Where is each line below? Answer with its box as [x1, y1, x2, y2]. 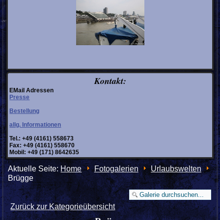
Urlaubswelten [151, 165, 202, 173]
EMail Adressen [9, 87, 54, 94]
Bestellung [9, 108, 40, 115]
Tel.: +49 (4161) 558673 [9, 135, 74, 142]
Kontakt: [94, 75, 126, 87]
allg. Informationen [9, 121, 61, 129]
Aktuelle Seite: [8, 165, 61, 173]
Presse [9, 94, 30, 101]
